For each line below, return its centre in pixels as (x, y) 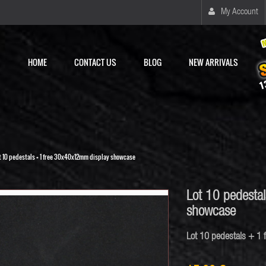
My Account (240, 12)
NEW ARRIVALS (213, 62)
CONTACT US (95, 62)
